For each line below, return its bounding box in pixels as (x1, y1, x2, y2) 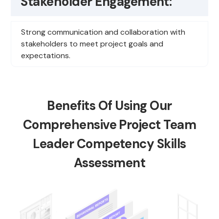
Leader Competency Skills (33, 135, 186, 153)
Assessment (73, 154, 146, 172)
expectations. (21, 50, 71, 61)
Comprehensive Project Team (22, 116, 197, 133)
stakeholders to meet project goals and (21, 39, 164, 49)
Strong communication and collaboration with (21, 27, 186, 38)
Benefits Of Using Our (47, 97, 172, 114)
